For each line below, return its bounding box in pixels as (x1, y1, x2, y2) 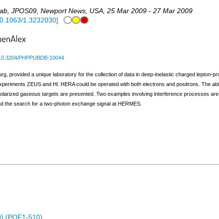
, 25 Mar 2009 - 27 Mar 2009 (103, 7, 193, 15)
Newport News (41, 7, 86, 15)
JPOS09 (11, 7, 37, 15)
